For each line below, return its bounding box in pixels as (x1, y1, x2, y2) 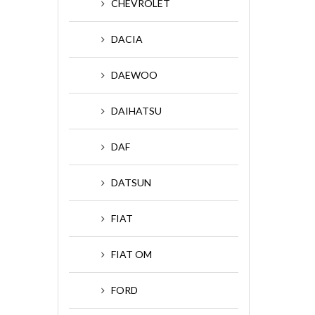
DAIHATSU (111, 105, 162, 117)
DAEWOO (111, 69, 157, 81)
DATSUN (111, 176, 151, 188)
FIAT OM (111, 248, 152, 260)
